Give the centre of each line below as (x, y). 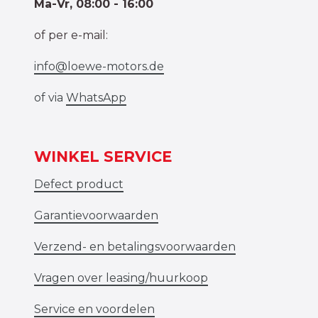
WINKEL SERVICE (105, 156)
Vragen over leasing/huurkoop (121, 278)
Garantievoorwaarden (96, 215)
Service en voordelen (94, 309)
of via (50, 97)
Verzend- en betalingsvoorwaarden (135, 246)
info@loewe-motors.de (99, 66)
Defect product (79, 184)
